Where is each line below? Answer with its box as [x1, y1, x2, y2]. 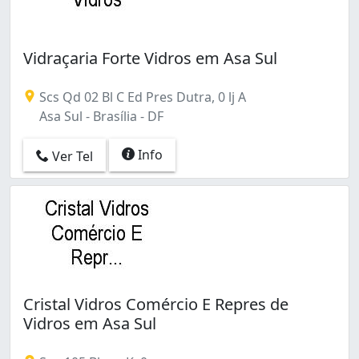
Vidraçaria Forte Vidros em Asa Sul [23, 47, 277, 70]
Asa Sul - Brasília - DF [36, 107, 163, 126]
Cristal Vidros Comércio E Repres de [23, 293, 288, 316]
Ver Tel [49, 147, 93, 165]
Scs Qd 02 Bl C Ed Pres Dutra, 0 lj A [36, 88, 246, 107]
